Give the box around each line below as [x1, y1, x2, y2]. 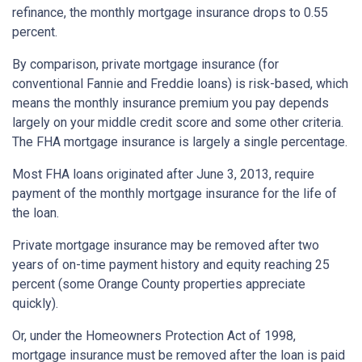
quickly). [12, 296, 58, 312]
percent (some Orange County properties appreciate [12, 276, 305, 293]
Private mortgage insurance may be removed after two [12, 238, 319, 254]
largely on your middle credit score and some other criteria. [12, 115, 343, 131]
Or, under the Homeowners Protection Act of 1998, [12, 328, 296, 344]
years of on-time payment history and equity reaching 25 [12, 257, 330, 273]
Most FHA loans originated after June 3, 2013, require [12, 166, 314, 183]
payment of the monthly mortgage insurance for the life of [12, 186, 337, 202]
